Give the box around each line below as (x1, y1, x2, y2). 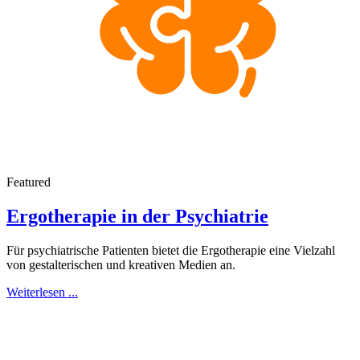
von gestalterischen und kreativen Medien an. (6, 258, 235, 272)
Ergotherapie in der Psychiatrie (6, 206, 268, 227)
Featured (6, 175, 51, 190)
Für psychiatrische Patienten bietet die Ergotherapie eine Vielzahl (6, 243, 335, 258)
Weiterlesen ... (6, 285, 78, 300)
